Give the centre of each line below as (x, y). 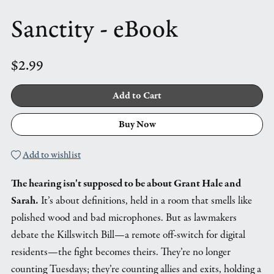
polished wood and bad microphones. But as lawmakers (124, 217)
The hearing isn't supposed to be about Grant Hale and (126, 183)
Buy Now (137, 124)
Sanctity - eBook (94, 29)
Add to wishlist (51, 155)
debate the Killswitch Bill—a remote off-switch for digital (128, 235)
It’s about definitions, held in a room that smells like (145, 200)
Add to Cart (137, 95)
